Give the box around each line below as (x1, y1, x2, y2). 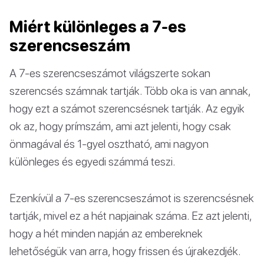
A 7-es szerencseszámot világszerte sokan (9, 65, 210, 80)
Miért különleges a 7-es (9, 16, 186, 36)
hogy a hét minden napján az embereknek (9, 226, 203, 240)
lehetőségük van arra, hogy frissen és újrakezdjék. (9, 243, 240, 258)
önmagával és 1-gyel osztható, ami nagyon (9, 136, 209, 150)
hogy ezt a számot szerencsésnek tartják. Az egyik (9, 101, 245, 115)
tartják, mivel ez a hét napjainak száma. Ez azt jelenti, (9, 208, 252, 222)
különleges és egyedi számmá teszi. (9, 154, 176, 168)
